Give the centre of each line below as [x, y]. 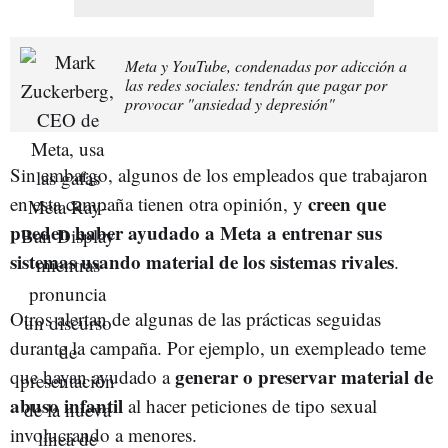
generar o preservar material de [304, 376]
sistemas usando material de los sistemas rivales [202, 261]
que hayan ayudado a [92, 376]
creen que [347, 203]
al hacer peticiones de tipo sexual [250, 405]
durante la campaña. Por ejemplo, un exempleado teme [218, 347]
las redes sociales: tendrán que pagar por [256, 84]
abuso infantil [66, 405]
